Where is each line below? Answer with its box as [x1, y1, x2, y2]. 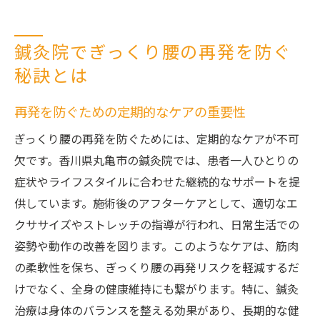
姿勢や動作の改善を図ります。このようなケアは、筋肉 [14, 238, 299, 257]
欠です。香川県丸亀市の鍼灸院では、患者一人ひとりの [14, 152, 299, 171]
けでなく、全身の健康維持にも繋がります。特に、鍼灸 [14, 281, 299, 300]
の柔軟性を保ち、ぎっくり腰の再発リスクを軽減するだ [14, 259, 299, 279]
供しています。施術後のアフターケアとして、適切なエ [14, 195, 298, 214]
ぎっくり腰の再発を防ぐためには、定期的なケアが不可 [14, 131, 299, 150]
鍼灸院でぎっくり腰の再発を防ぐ [14, 39, 292, 68]
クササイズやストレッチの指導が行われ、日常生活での [14, 216, 299, 236]
